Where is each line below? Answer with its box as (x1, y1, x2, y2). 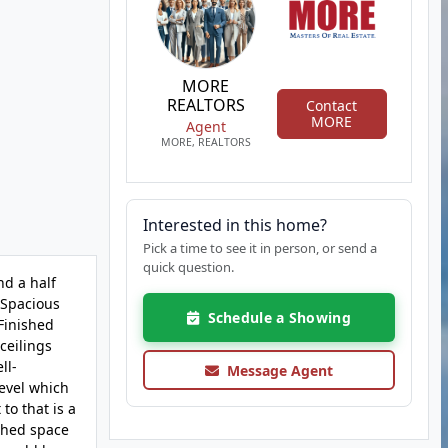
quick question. (142, 258, 234, 276)
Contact (306, 95, 358, 115)
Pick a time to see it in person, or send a (142, 239, 377, 257)
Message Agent (218, 360, 333, 380)
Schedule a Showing (198, 308, 351, 327)
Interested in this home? (142, 214, 327, 236)
